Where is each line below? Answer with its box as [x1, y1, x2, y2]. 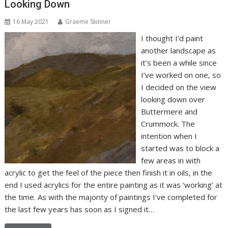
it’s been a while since [140, 58, 217, 68]
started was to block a [140, 143, 219, 154]
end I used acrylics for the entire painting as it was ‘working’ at [5, 180, 223, 190]
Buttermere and [140, 106, 197, 117]
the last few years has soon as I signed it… [5, 204, 155, 215]
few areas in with [140, 155, 201, 166]
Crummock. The [140, 119, 195, 129]
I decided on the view [140, 82, 216, 93]
